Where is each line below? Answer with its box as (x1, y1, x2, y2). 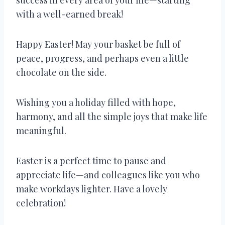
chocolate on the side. (16, 66, 106, 78)
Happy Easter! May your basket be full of (16, 38, 180, 50)
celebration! (16, 196, 66, 209)
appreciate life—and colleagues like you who (16, 168, 200, 181)
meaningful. (16, 124, 66, 137)
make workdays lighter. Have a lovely (16, 182, 167, 195)
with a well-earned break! (16, 8, 123, 20)
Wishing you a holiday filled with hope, (16, 96, 176, 108)
